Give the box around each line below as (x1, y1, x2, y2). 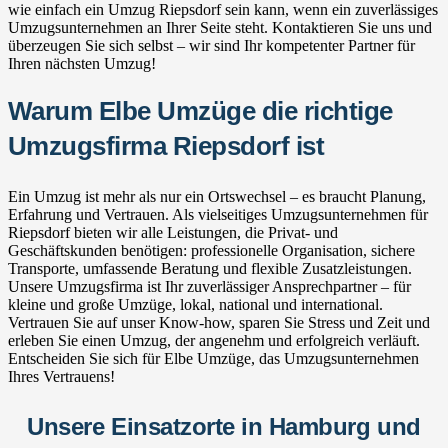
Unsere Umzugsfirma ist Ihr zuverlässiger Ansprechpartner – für (8, 277, 411, 295)
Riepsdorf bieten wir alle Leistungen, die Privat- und (8, 223, 338, 241)
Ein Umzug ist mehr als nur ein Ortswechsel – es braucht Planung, (8, 187, 426, 205)
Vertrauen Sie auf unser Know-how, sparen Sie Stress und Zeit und (8, 313, 430, 331)
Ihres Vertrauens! (8, 367, 115, 385)
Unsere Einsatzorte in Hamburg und (27, 412, 421, 440)
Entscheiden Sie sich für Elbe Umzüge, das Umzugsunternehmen (8, 349, 419, 367)
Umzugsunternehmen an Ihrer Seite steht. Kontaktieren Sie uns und (8, 18, 432, 36)
